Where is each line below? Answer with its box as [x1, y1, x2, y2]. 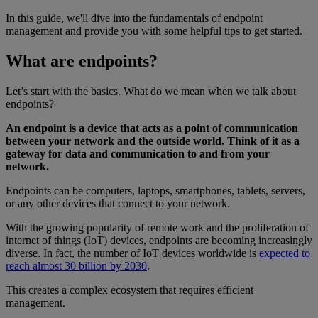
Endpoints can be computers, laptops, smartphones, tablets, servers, [6, 184, 305, 197]
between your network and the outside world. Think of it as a [6, 134, 300, 147]
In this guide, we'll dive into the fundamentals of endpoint [6, 11, 263, 24]
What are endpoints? [6, 51, 158, 70]
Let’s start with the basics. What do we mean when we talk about [6, 84, 296, 97]
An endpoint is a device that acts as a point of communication [6, 121, 298, 134]
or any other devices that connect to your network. [6, 197, 230, 209]
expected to [259, 246, 310, 259]
